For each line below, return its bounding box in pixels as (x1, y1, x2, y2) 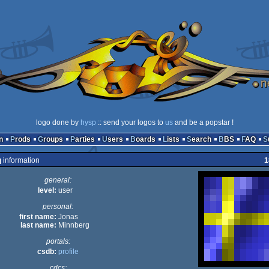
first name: (19, 213, 56, 221)
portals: (46, 237, 70, 246)
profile (58, 247, 79, 256)
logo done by (35, 118, 80, 127)
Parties (74, 135, 95, 144)
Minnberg (56, 221, 89, 229)
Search (191, 135, 211, 144)
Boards (135, 135, 156, 144)
